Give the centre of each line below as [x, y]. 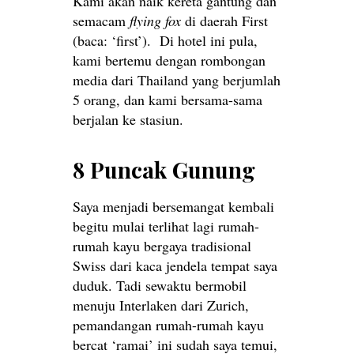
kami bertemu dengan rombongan [169, 60]
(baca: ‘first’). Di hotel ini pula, [165, 40]
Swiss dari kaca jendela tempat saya [175, 265]
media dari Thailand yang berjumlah [177, 79]
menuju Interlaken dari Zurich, [161, 305]
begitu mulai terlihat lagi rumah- [166, 226]
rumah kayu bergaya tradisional [162, 245]
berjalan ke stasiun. [128, 119]
